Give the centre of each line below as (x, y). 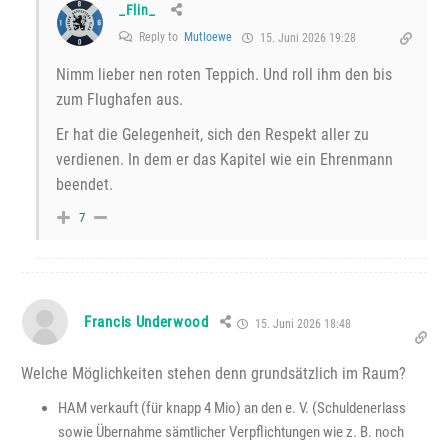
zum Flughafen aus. (119, 100)
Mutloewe (208, 37)
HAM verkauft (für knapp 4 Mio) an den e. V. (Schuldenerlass (232, 408)
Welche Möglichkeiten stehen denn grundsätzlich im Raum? (213, 374)
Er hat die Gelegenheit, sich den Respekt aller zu (212, 135)
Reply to (160, 37)
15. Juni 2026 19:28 (306, 38)
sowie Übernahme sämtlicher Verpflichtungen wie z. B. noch (231, 432)
